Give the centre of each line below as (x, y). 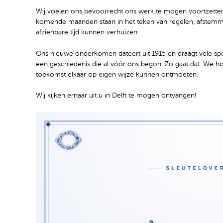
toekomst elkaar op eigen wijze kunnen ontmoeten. (117, 74)
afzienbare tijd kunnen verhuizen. (87, 32)
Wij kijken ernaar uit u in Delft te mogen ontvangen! (116, 96)
